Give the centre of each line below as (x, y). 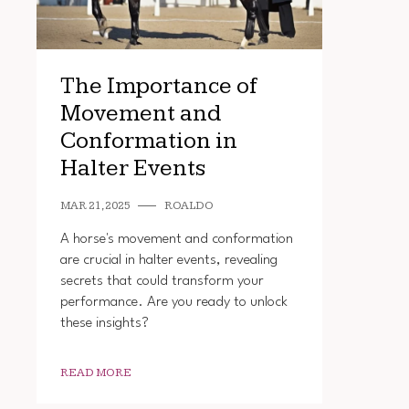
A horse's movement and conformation (176, 239)
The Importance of (158, 86)
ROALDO (189, 205)
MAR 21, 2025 (95, 205)
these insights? (104, 323)
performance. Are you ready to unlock (173, 302)
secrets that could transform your (162, 281)
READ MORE (95, 372)
